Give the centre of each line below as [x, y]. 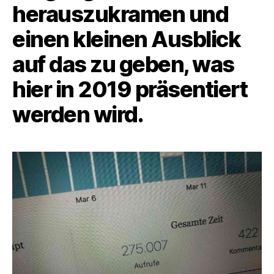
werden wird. [78, 114]
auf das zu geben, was [123, 64]
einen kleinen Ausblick [127, 39]
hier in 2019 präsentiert [130, 89]
